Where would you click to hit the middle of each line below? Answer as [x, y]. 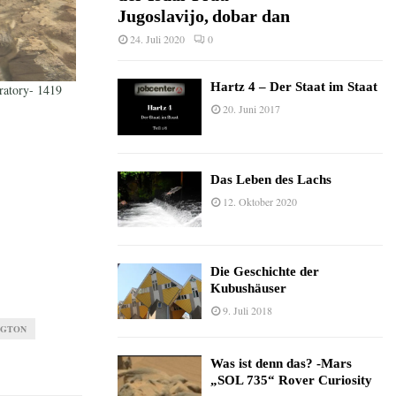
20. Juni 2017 [251, 109]
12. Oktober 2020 [260, 201]
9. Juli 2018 [247, 310]
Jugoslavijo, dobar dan [206, 16]
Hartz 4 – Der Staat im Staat [294, 87]
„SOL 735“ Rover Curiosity [291, 381]
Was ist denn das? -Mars [281, 364]
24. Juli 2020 [157, 39]
